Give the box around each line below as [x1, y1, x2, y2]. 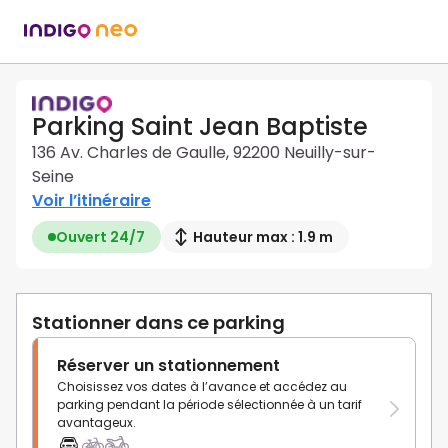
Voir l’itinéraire [32, 189, 151, 213]
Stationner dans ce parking [32, 310, 285, 336]
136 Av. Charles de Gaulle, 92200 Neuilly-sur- [32, 141, 376, 165]
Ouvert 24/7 [56, 227, 145, 248]
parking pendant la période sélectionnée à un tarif [57, 396, 362, 414]
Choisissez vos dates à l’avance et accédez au [57, 378, 347, 396]
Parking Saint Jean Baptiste [32, 110, 368, 144]
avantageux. [57, 414, 136, 432]
